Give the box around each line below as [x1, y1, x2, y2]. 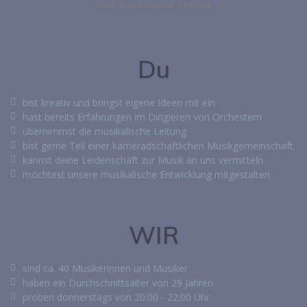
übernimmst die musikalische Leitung [22, 124, 186, 138]
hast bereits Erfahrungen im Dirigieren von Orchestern [22, 110, 262, 123]
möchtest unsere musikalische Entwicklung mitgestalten [22, 167, 270, 181]
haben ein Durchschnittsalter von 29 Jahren [22, 275, 213, 289]
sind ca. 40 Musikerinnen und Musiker [22, 261, 188, 275]
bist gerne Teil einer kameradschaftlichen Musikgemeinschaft [22, 138, 293, 152]
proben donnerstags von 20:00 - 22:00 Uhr [22, 290, 210, 304]
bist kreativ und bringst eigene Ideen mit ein [22, 95, 215, 109]
